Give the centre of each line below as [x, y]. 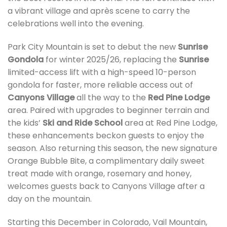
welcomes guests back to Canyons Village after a [106, 186]
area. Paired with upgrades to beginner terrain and [108, 110]
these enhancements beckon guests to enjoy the [106, 136]
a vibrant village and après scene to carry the [99, 11]
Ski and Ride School [83, 123]
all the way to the [111, 98]
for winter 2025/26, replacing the [111, 60]
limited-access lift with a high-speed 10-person [102, 72]
